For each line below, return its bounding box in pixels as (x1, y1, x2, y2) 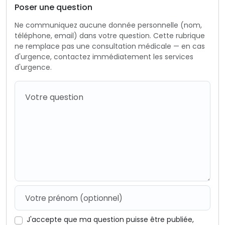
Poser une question (15, 2, 92, 13)
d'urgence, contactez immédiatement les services (15, 52, 193, 62)
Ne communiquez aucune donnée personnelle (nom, (15, 20, 202, 30)
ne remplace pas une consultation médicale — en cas (15, 41, 205, 51)
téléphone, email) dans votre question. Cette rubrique (15, 31, 205, 41)
